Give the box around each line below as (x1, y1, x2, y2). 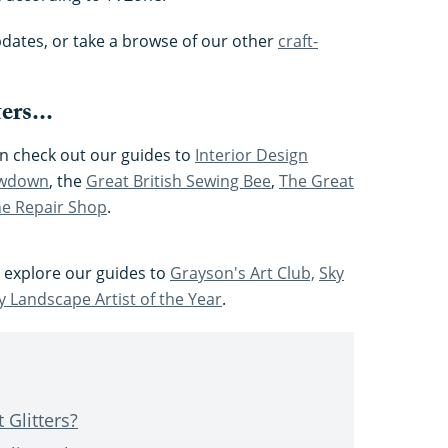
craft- (278, 29, 318, 52)
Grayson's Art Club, (170, 261, 315, 284)
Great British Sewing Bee (86, 169, 271, 192)
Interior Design (195, 143, 308, 166)
